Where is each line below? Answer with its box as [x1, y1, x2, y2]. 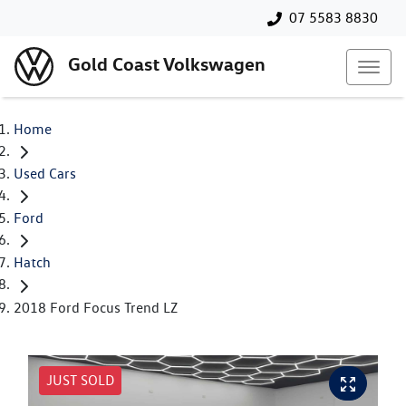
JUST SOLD [46, 371, 114, 389]
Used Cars [14, 165, 76, 183]
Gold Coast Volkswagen [68, 53, 266, 76]
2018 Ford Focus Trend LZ [14, 298, 178, 316]
